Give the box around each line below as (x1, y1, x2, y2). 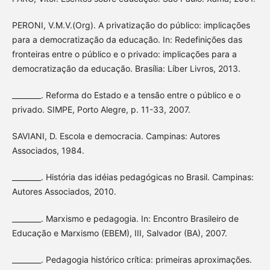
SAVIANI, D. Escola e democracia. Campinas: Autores (11, 131, 220, 142)
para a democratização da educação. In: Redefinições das (11, 34, 242, 45)
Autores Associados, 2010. (11, 186, 116, 197)
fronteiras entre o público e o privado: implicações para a (11, 49, 237, 60)
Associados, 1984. (11, 145, 84, 156)
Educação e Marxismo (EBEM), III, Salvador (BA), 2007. (11, 227, 227, 238)
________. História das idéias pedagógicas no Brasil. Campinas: (11, 172, 254, 183)
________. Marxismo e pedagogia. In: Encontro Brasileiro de (11, 213, 239, 224)
